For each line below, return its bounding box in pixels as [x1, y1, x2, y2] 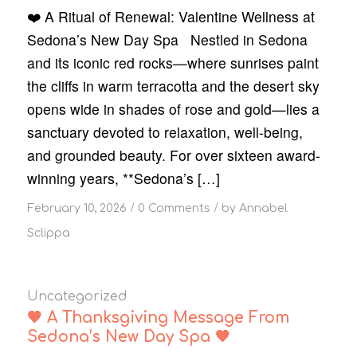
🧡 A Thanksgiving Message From [26, 309, 289, 327]
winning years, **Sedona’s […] [26, 168, 220, 189]
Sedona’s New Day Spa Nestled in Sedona [26, 29, 308, 50]
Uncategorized [26, 289, 127, 304]
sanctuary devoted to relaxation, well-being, [26, 122, 303, 143]
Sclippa [26, 226, 70, 240]
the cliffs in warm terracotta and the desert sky [26, 76, 320, 96]
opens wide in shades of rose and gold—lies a [26, 99, 320, 120]
